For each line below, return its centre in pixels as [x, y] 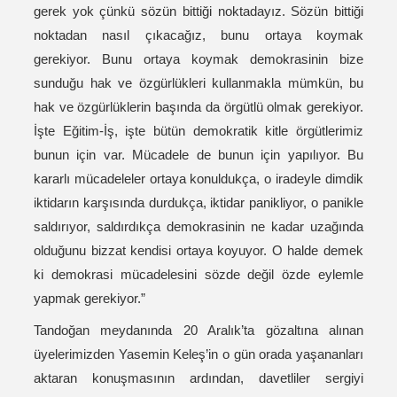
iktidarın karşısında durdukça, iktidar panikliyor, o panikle [198, 203]
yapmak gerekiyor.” [90, 299]
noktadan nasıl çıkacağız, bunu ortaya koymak [198, 35]
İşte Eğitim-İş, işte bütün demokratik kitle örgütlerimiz [198, 131]
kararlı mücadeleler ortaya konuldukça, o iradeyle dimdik [198, 179]
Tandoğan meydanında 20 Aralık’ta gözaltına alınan [198, 331]
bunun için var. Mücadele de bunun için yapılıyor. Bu [198, 155]
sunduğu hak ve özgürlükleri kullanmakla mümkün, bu [198, 83]
